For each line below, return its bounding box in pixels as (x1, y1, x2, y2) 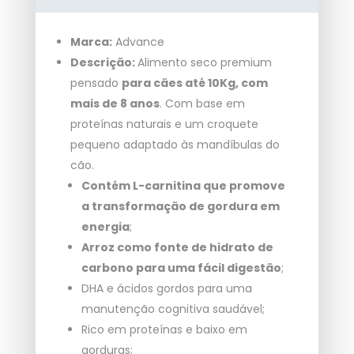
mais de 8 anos (70, 96, 160, 112)
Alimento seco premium (137, 55, 272, 71)
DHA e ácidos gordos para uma (81, 281, 252, 297)
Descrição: (70, 55, 137, 71)
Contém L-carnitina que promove (81, 178, 285, 194)
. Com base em (159, 96, 245, 112)
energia (81, 219, 130, 235)
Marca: (70, 34, 112, 51)
